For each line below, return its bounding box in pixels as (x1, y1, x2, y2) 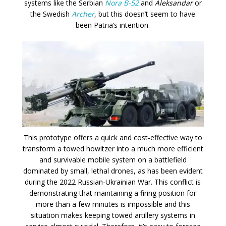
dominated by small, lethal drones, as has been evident (23, 166, 203, 176)
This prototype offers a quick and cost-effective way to (23, 133, 202, 143)
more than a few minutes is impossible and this (35, 199, 190, 209)
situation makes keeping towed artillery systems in (30, 210, 195, 220)
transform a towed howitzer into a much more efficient (22, 144, 203, 154)
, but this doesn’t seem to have (94, 9, 196, 19)
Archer (72, 9, 95, 19)
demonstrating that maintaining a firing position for (29, 188, 197, 198)
